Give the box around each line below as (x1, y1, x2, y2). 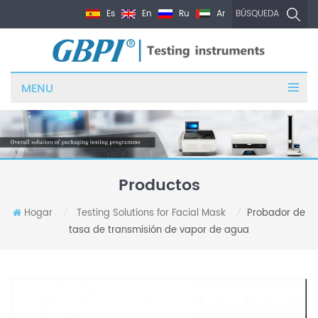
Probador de (247, 206, 305, 221)
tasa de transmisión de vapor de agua (69, 223, 249, 238)
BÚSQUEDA (236, 7, 279, 21)
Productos (118, 172, 200, 199)
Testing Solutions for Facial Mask (77, 206, 226, 221)
